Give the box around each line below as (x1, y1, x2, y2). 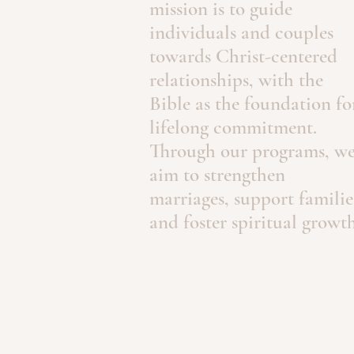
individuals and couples (149, 21, 333, 44)
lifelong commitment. (149, 115, 317, 139)
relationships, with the (149, 68, 323, 92)
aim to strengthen (149, 163, 285, 186)
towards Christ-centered (149, 44, 337, 68)
